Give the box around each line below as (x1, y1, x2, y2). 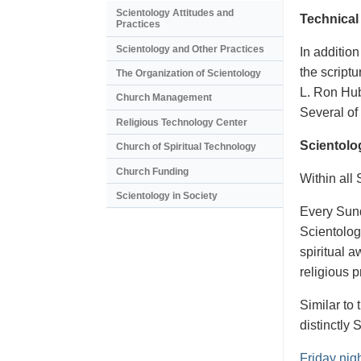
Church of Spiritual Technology (116, 141, 256, 153)
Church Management (116, 92, 212, 104)
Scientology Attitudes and (116, 7, 234, 19)
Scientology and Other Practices (116, 43, 264, 55)
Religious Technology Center (116, 116, 247, 128)
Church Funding (116, 165, 189, 177)
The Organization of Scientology (116, 68, 261, 80)
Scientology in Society (116, 189, 218, 201)
